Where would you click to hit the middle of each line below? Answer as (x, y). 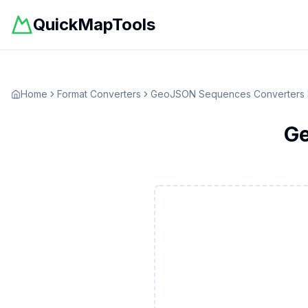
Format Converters (99, 94)
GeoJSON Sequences (201, 94)
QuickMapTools (94, 24)
